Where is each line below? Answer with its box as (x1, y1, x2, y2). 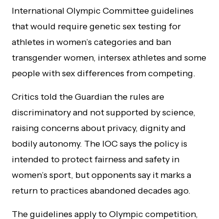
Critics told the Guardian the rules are (12, 91, 164, 102)
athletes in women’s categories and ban (12, 36, 171, 47)
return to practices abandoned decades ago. (12, 185, 191, 196)
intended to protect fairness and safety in (12, 153, 179, 165)
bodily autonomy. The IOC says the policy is (12, 138, 187, 149)
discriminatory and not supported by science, (12, 107, 196, 118)
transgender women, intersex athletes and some (12, 52, 206, 63)
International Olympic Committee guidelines (12, 5, 194, 16)
